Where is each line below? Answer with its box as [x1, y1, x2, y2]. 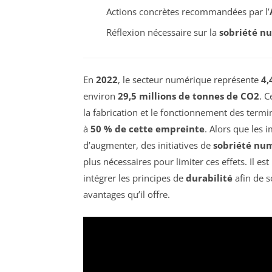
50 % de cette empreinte [90, 123, 205, 135]
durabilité [186, 172, 233, 185]
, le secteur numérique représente [118, 73, 261, 86]
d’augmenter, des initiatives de [83, 139, 213, 152]
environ [83, 90, 118, 103]
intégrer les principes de [83, 172, 186, 185]
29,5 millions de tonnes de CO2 [118, 90, 259, 103]
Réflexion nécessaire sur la [106, 26, 219, 39]
